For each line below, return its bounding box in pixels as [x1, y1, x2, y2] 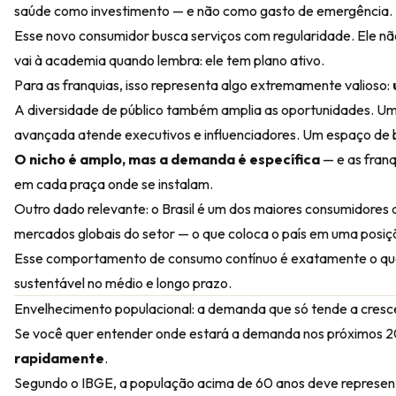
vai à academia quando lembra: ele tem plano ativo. [14, 51, 324, 69]
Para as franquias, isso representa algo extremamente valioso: [14, 76, 392, 94]
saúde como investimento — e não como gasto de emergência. [14, 2, 392, 19]
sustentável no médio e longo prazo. [14, 274, 232, 292]
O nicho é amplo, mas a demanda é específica [14, 150, 320, 168]
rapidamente [14, 349, 104, 367]
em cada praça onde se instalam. [14, 175, 213, 193]
